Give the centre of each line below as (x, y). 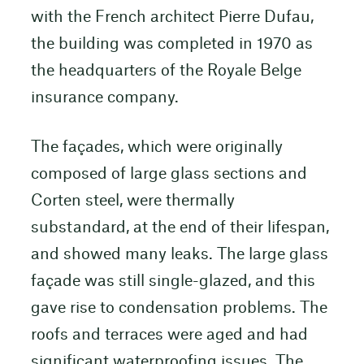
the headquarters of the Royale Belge (166, 71)
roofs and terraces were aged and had (169, 335)
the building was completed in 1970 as (171, 44)
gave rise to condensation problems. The (179, 308)
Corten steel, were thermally (132, 201)
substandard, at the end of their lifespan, (180, 227)
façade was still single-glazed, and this (173, 281)
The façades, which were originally (156, 147)
